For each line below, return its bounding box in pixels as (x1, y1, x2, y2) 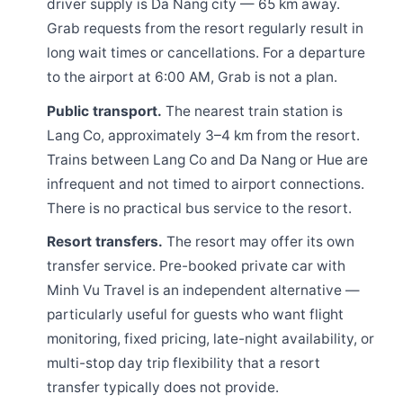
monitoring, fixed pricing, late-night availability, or (47, 330, 375, 348)
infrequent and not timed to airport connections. (47, 175, 365, 193)
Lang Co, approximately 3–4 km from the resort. (47, 126, 361, 144)
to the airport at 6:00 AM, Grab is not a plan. (47, 68, 338, 86)
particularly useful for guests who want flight (47, 306, 345, 324)
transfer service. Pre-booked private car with (47, 257, 346, 275)
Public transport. (47, 102, 163, 120)
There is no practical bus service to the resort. (47, 199, 353, 217)
